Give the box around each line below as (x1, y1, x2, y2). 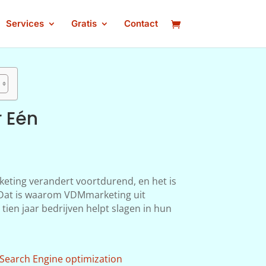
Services (5, 18, 44, 29)
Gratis (71, 18, 97, 29)
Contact (123, 18, 158, 29)
